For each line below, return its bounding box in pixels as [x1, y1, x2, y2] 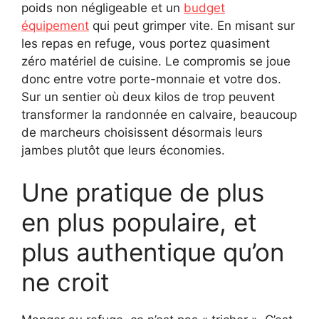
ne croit [21, 267, 110, 298]
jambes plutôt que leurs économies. [21, 142, 225, 157]
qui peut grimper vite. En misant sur [89, 18, 295, 33]
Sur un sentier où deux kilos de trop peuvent [21, 89, 275, 104]
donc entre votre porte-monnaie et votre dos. [21, 71, 281, 86]
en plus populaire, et [21, 207, 257, 238]
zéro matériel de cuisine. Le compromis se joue [21, 53, 291, 68]
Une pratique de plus [21, 177, 264, 208]
